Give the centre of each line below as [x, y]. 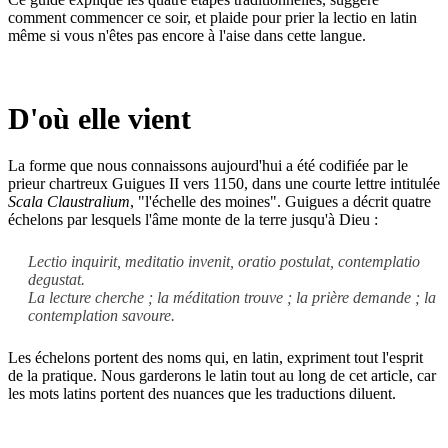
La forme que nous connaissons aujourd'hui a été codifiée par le [208, 165]
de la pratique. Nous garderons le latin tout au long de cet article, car [222, 375]
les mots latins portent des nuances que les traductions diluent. [202, 393]
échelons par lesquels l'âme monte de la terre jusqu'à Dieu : [193, 219]
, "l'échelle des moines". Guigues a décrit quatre [280, 201]
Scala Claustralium [69, 201]
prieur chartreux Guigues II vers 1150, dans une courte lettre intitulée [224, 183]
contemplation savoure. [101, 315]
